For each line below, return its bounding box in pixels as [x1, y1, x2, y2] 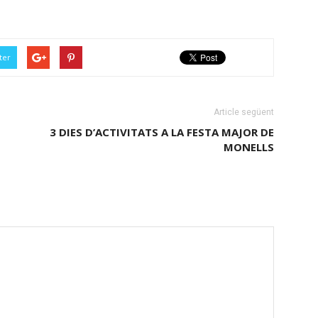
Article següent [214, 107, 274, 117]
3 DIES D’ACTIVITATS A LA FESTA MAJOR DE [50, 125, 274, 139]
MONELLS [224, 140, 274, 154]
